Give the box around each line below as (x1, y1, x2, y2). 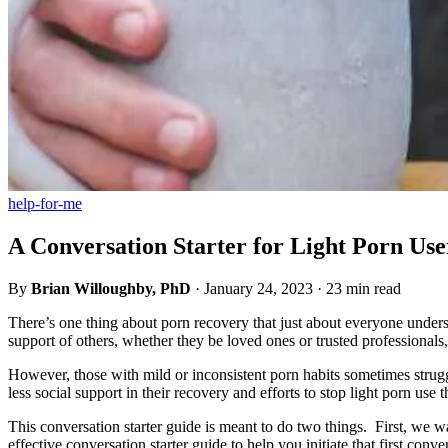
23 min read (326, 280, 401, 298)
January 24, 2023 (204, 280, 313, 298)
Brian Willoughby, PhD (31, 280, 191, 298)
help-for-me (8, 195, 82, 213)
